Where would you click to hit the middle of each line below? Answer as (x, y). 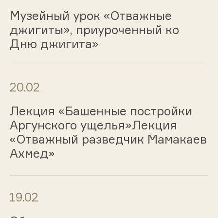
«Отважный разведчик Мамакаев (108, 139)
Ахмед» (32, 154)
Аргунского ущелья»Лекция (93, 125)
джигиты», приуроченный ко (94, 29)
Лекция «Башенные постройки (101, 111)
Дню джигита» (54, 44)
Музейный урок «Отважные (91, 15)
